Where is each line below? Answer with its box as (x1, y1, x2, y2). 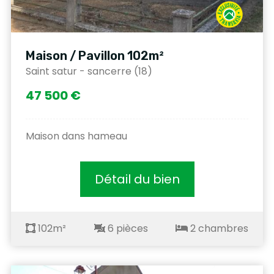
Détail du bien (94, 171, 180, 188)
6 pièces (105, 221, 148, 236)
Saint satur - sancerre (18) (26, 64, 152, 79)
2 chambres (188, 221, 248, 236)
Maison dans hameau (26, 129, 127, 144)
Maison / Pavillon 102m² (26, 48, 164, 64)
